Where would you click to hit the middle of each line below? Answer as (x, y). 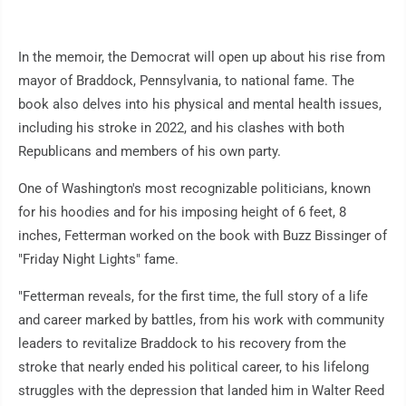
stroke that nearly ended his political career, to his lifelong (193, 367)
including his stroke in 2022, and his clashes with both (181, 128)
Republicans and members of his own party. (150, 152)
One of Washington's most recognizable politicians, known (194, 189)
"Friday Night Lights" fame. (98, 260)
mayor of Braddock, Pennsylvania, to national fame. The (186, 81)
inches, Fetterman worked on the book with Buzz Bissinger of (203, 236)
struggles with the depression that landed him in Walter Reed (201, 391)
